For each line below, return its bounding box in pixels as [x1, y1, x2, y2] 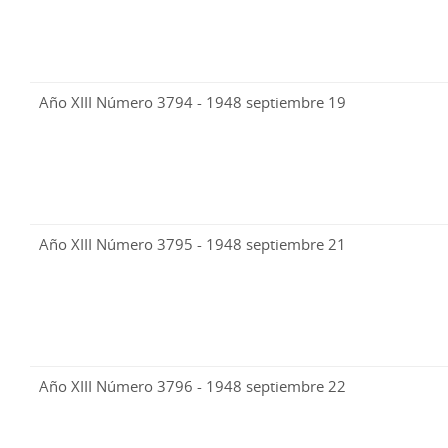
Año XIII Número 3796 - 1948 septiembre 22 [39, 376, 346, 397]
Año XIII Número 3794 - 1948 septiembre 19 [39, 92, 346, 113]
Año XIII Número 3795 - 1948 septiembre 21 [39, 234, 346, 255]
